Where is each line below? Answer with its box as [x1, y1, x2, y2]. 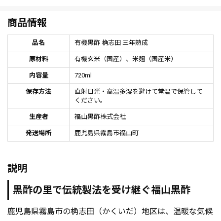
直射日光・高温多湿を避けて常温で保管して [74, 88, 203, 96]
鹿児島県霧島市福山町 [74, 129, 139, 137]
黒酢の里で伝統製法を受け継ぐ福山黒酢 [13, 184, 190, 196]
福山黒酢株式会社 [74, 113, 126, 121]
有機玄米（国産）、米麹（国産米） [74, 55, 177, 63]
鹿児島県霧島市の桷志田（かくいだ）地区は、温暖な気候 [7, 207, 213, 217]
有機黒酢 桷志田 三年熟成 [74, 39, 148, 47]
